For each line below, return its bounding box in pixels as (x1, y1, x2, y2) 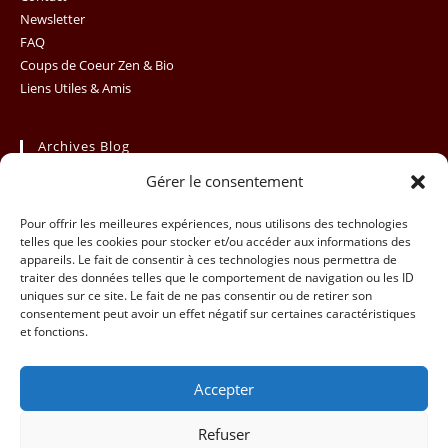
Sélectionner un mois (36, 181, 161, 200)
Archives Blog (38, 137, 130, 156)
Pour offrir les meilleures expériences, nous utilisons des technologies (20, 215, 408, 232)
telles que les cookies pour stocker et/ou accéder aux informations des (20, 233, 411, 250)
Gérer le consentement (145, 171, 303, 191)
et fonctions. (20, 323, 88, 340)
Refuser (198, 423, 250, 444)
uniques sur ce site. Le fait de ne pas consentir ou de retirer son (20, 287, 372, 304)
